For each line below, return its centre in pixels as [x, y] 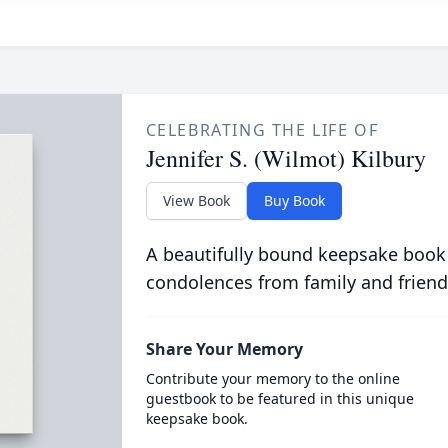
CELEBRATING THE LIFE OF [262, 130]
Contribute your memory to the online [272, 378]
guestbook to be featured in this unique [279, 398]
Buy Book [294, 200]
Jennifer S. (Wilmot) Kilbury [285, 158]
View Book [196, 200]
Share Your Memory [224, 349]
